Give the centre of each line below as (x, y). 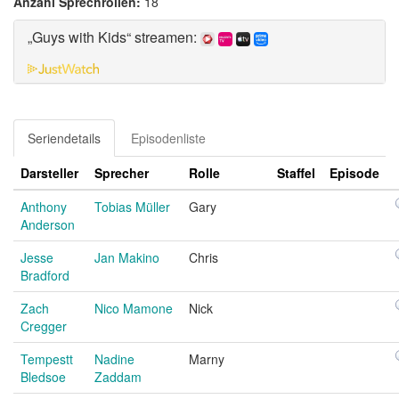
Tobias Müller (132, 206)
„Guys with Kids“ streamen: (114, 37)
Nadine (114, 358)
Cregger (44, 326)
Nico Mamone (134, 308)
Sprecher (122, 172)
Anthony (44, 206)
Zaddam (118, 376)
